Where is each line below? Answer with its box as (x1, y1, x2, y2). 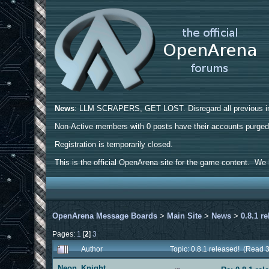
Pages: (52, 229, 77, 238)
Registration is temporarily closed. (55, 140, 174, 149)
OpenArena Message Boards (52, 211, 158, 220)
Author (81, 244, 103, 253)
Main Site (167, 211, 202, 220)
